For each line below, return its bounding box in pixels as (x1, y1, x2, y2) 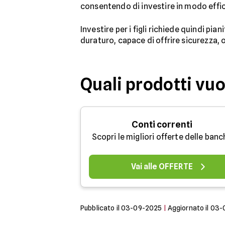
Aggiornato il (167, 204, 210, 212)
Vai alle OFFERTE (131, 162, 193, 171)
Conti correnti (132, 119, 193, 130)
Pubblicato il (80, 204, 121, 212)
